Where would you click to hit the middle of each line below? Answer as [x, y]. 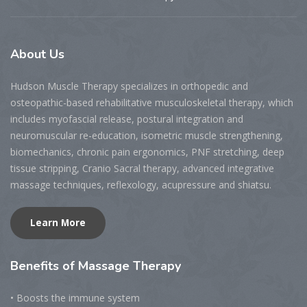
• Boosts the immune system [75, 298]
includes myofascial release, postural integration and [127, 119]
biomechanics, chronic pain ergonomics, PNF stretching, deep [147, 152]
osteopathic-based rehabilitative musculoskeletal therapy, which [152, 103]
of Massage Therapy [122, 266]
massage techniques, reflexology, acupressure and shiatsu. [141, 185]
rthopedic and [218, 86]
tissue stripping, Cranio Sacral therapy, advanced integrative [142, 169]
